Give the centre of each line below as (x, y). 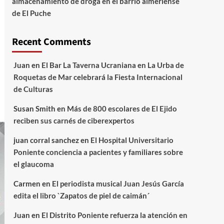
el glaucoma (33, 164)
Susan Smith (34, 108)
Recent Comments (51, 42)
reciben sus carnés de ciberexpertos (74, 120)
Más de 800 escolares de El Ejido (122, 108)
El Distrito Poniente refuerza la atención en (114, 215)
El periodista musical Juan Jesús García (118, 183)
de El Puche (31, 13)
